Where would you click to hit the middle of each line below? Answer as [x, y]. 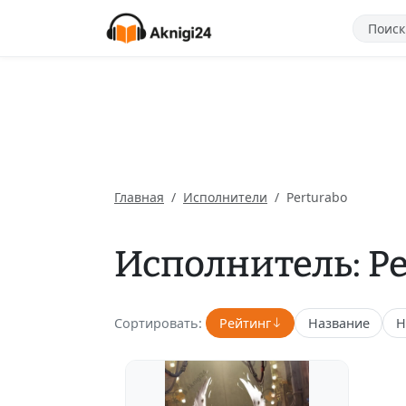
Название [338, 323]
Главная [139, 197]
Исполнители [225, 197]
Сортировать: [158, 323]
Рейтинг [245, 323]
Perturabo [317, 197]
